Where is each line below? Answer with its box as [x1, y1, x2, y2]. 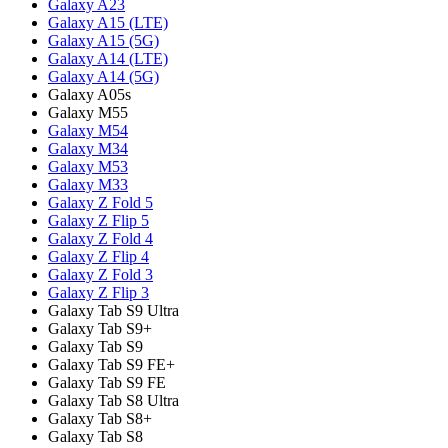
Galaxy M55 [48, 103, 128, 121]
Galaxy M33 [48, 175, 128, 193]
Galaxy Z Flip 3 [48, 283, 149, 301]
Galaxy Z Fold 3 [48, 265, 153, 283]
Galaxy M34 [48, 139, 128, 157]
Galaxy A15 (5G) [48, 31, 159, 49]
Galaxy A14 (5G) [48, 67, 159, 85]
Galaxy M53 [48, 157, 128, 175]
